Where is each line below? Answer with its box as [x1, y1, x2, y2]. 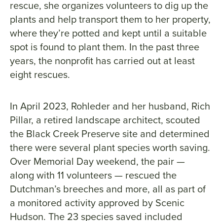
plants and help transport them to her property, [10, 12, 211, 27]
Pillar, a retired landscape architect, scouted [10, 112, 200, 128]
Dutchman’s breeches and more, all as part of [10, 182, 206, 197]
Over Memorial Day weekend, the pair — [10, 154, 185, 169]
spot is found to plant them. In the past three [10, 39, 199, 55]
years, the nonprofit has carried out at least [10, 53, 195, 69]
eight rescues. [10, 67, 70, 82]
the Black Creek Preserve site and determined [10, 126, 210, 142]
